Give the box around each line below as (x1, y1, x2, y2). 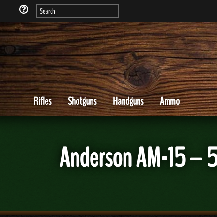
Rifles (33, 94, 51, 108)
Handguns (113, 94, 143, 108)
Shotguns (68, 94, 96, 108)
